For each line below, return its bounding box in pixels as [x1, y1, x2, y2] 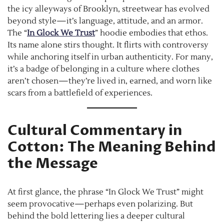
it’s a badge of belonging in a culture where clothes [7, 63, 199, 74]
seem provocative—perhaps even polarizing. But [7, 198, 193, 209]
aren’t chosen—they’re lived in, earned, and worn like [7, 75, 212, 86]
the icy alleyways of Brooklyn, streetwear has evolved [7, 3, 209, 14]
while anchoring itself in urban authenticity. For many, [7, 51, 213, 62]
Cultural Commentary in [7, 120, 182, 140]
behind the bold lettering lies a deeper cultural [7, 210, 185, 221]
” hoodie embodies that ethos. [95, 27, 208, 38]
